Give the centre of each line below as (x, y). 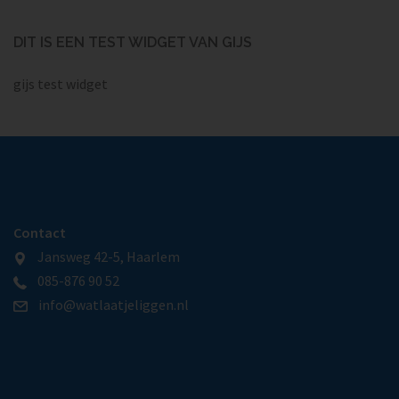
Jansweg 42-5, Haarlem (103, 257)
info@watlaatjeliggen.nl (108, 305)
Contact (40, 233)
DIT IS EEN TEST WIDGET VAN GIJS (133, 43)
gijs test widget (61, 84)
